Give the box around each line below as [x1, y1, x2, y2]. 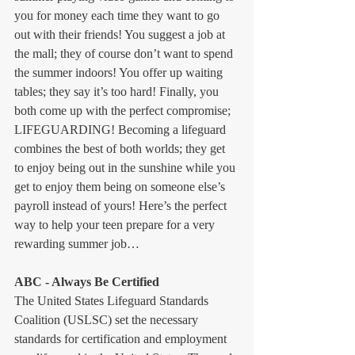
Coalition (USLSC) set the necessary [14, 312, 201, 326]
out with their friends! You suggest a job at [14, 27, 228, 41]
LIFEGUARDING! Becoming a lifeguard [14, 122, 229, 136]
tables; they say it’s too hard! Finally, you [14, 84, 222, 98]
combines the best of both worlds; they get [14, 141, 228, 155]
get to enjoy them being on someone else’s [14, 179, 228, 193]
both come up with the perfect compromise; [14, 103, 234, 117]
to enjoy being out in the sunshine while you [14, 160, 239, 174]
